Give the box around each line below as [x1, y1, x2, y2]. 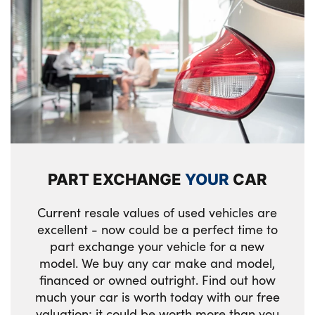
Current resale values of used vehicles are [37, 203, 278, 221]
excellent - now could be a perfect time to [37, 220, 278, 238]
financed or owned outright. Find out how [39, 271, 276, 288]
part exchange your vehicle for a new [50, 237, 265, 255]
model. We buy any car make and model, [39, 254, 276, 271]
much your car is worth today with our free [34, 288, 280, 305]
